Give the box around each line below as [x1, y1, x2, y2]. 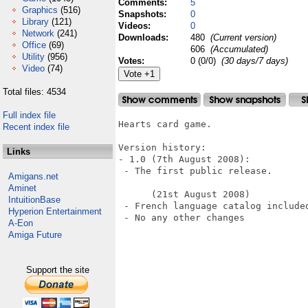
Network [22, 28, 54, 38]
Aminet [8, 183, 36, 193]
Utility [22, 52, 45, 62]
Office [22, 40, 46, 50]
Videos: [118, 21, 153, 31]
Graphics [22, 5, 58, 15]
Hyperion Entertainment [8, 206, 102, 217]
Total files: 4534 [3, 87, 66, 97]
